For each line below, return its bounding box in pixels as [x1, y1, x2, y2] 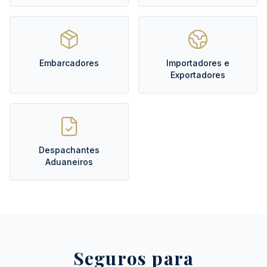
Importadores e [166, 58, 229, 69]
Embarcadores [39, 58, 99, 69]
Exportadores [170, 70, 225, 80]
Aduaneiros [45, 157, 93, 167]
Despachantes [39, 145, 100, 156]
